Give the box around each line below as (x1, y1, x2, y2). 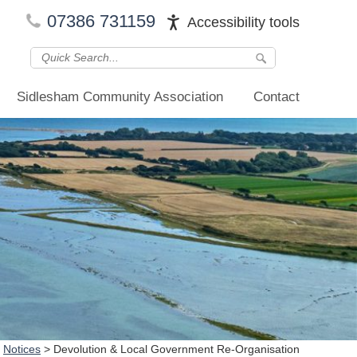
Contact (253, 89, 300, 104)
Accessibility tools (187, 14, 300, 30)
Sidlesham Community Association (17, 89, 223, 104)
